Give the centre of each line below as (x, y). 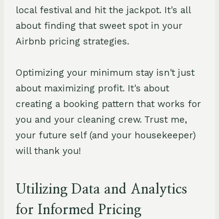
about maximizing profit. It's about (92, 88)
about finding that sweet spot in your (99, 25)
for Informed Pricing (78, 210)
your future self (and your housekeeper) (106, 135)
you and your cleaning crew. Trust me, (101, 119)
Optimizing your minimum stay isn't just (105, 72)
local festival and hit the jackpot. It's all (103, 10)
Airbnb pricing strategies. (72, 41)
